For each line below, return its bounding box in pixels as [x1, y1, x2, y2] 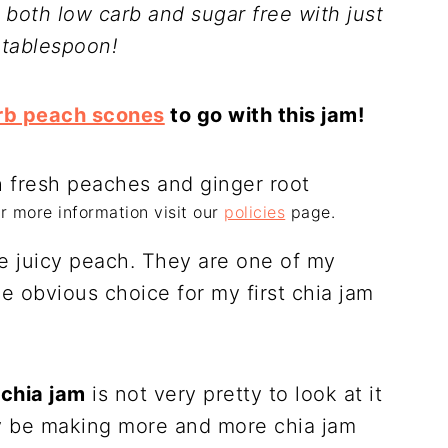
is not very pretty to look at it [85, 382, 382, 406]
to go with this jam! [164, 103, 365, 127]
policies [224, 202, 286, 222]
